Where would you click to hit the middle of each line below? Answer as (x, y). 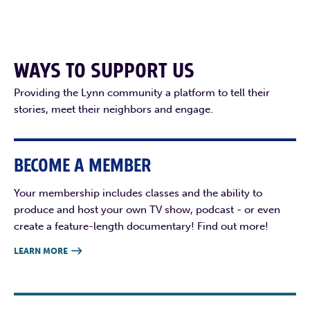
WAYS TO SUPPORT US (104, 71)
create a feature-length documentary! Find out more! (141, 226)
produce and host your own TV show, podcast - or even (147, 209)
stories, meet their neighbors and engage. (113, 109)
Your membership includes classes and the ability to (138, 193)
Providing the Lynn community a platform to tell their (142, 92)
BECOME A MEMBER (82, 166)
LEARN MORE (41, 251)
